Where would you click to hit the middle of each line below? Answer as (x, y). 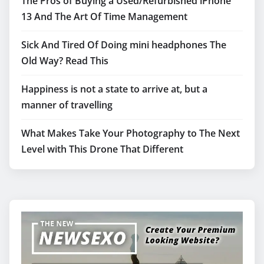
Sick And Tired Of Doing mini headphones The (124, 44)
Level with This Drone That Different (102, 149)
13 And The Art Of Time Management (104, 16)
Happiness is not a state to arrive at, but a (114, 89)
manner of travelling (67, 105)
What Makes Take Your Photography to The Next (131, 133)
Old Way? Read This (65, 60)
